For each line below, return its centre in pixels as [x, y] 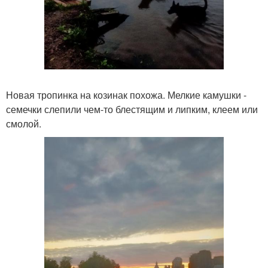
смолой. [24, 123]
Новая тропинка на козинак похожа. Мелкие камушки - [126, 95]
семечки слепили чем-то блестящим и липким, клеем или [132, 109]
